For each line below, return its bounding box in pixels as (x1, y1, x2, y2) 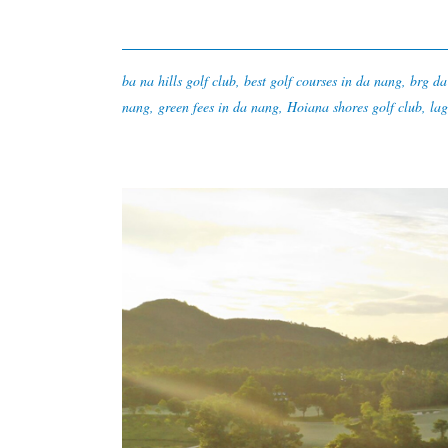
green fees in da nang (158, 97, 279, 117)
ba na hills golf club (122, 71, 236, 91)
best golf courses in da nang (244, 71, 402, 91)
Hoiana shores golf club (287, 97, 422, 117)
